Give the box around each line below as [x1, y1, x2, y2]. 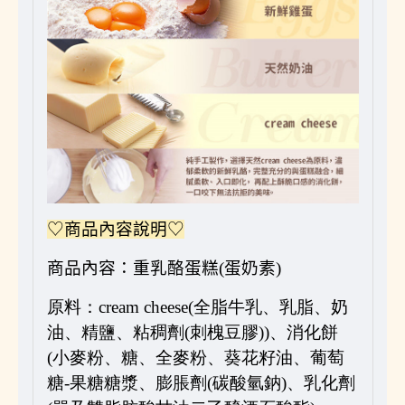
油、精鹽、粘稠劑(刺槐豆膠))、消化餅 [46, 322, 338, 342]
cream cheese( [98, 297, 193, 316]
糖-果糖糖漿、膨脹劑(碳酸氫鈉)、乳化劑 [46, 372, 355, 392]
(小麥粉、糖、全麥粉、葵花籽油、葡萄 [46, 347, 344, 367]
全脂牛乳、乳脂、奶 [193, 297, 348, 316]
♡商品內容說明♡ [46, 219, 184, 239]
